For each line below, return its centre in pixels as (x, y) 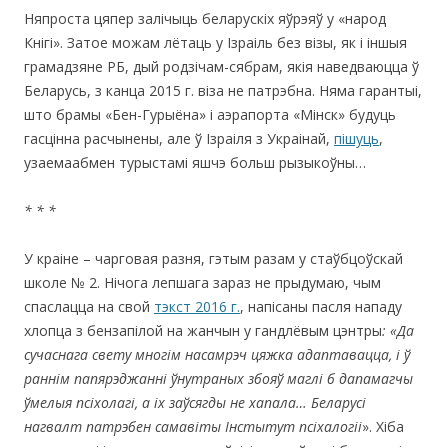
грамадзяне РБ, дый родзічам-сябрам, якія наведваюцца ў (221, 66)
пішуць (356, 138)
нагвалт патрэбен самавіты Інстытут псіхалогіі (193, 426)
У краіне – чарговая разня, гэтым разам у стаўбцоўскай (213, 258)
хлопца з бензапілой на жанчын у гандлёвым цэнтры (203, 330)
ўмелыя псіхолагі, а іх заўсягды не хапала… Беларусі (195, 402)
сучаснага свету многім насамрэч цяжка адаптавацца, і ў (217, 354)
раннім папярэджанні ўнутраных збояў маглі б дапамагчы (218, 378)
